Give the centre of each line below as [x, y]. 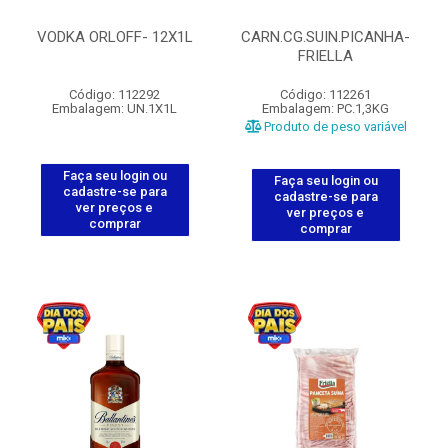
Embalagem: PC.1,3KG [325, 108]
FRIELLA [325, 56]
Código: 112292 [114, 94]
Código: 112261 [325, 94]
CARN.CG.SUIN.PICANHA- [325, 37]
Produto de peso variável [333, 126]
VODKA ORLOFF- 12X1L [114, 37]
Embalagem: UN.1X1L [114, 108]
